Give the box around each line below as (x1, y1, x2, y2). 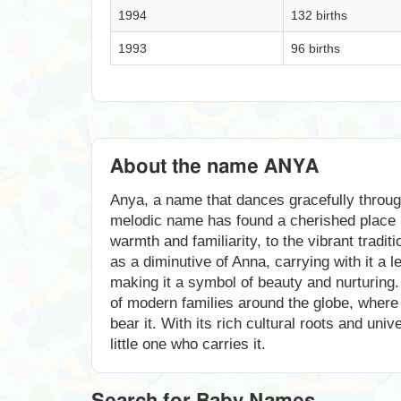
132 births (291, 8, 347, 22)
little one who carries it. (110, 336, 266, 353)
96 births (291, 41, 340, 55)
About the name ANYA (110, 157, 319, 176)
